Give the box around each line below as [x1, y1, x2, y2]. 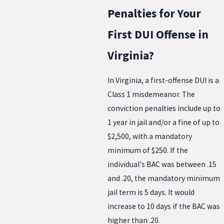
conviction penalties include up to [107, 103, 220, 113]
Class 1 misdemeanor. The [107, 89, 195, 99]
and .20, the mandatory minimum [107, 173, 220, 183]
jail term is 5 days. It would [107, 187, 194, 197]
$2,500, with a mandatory [107, 131, 192, 141]
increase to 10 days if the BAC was [107, 201, 220, 211]
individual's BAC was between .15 [107, 159, 216, 169]
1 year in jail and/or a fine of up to [107, 117, 219, 127]
